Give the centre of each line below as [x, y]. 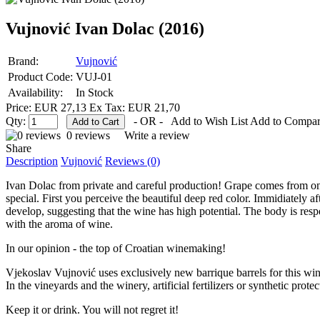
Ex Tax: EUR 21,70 [135, 108]
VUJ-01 [94, 77]
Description [32, 161]
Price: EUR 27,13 [47, 108]
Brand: [23, 61]
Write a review [157, 136]
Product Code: [40, 77]
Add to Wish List [209, 121]
